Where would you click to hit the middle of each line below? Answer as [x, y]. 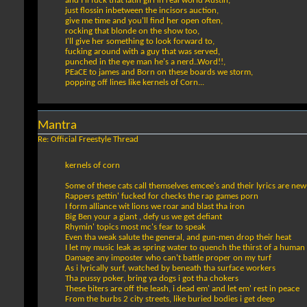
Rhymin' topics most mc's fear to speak [135, 228]
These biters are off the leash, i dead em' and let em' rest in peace [182, 289]
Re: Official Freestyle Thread [88, 140]
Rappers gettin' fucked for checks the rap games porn [162, 197]
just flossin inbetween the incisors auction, [142, 11]
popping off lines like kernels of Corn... [135, 83]
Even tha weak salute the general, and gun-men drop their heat [178, 238]
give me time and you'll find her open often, [144, 21]
